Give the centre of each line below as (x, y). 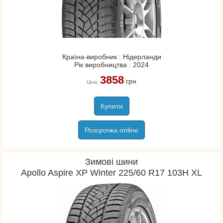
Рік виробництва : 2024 (111, 65)
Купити (111, 106)
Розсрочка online (111, 130)
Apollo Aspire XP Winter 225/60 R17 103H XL (111, 173)
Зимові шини (111, 162)
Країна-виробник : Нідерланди (111, 57)
